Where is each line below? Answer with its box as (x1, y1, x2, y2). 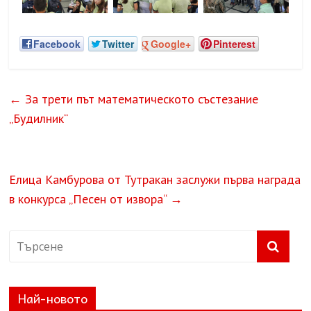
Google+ (151, 37, 192, 51)
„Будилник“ (9, 110, 69, 127)
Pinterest (213, 37, 256, 51)
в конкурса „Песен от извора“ (9, 191, 171, 208)
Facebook (33, 37, 81, 51)
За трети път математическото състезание (22, 91, 259, 108)
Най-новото (17, 288, 88, 309)
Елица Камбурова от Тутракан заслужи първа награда (9, 171, 301, 188)
